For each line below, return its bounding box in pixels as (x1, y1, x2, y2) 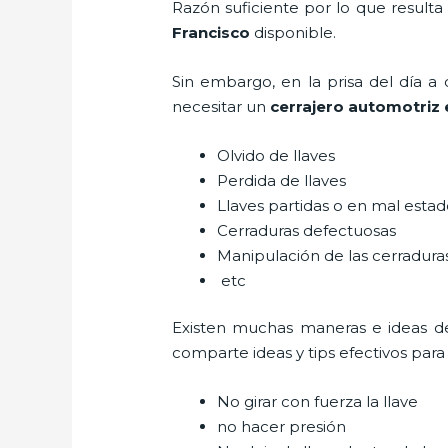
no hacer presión (217, 417, 351, 437)
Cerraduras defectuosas (217, 220, 397, 240)
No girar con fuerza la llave (217, 392, 423, 412)
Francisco (172, 22, 251, 42)
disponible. (254, 22, 337, 42)
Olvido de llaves (217, 145, 340, 165)
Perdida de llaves (217, 170, 347, 190)
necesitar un (172, 96, 271, 116)
